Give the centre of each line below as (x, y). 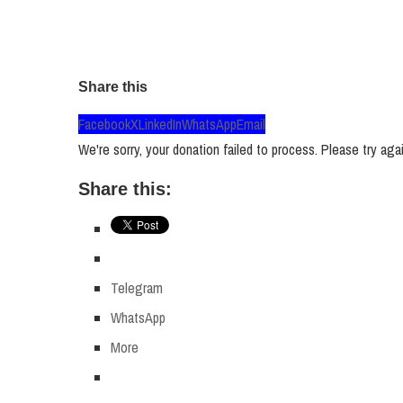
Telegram (137, 288)
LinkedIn (160, 124)
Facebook (104, 124)
